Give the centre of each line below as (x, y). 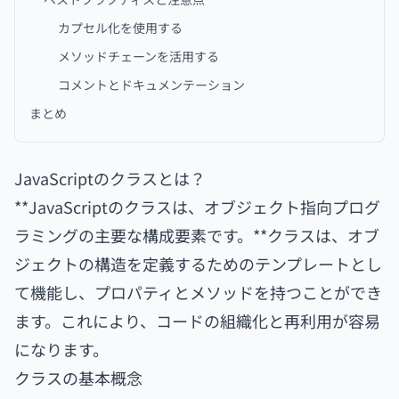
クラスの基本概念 (78, 378)
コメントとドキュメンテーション (151, 85)
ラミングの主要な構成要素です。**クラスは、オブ (197, 235)
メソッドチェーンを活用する (138, 56)
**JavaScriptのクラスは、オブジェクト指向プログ (197, 207)
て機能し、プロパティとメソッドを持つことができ (198, 292)
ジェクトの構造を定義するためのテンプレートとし (198, 264)
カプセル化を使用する (120, 28)
